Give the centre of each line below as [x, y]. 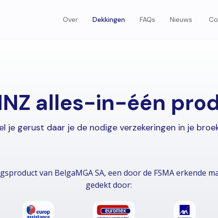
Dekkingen [109, 19]
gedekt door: [109, 185]
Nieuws [181, 19]
